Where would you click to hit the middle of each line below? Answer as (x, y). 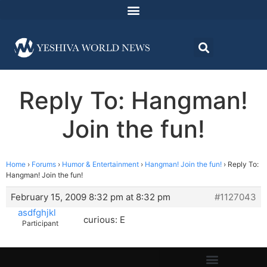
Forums (44, 164)
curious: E (104, 220)
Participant (40, 223)
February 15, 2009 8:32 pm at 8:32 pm (91, 197)
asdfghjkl (37, 213)
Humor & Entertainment (100, 164)
